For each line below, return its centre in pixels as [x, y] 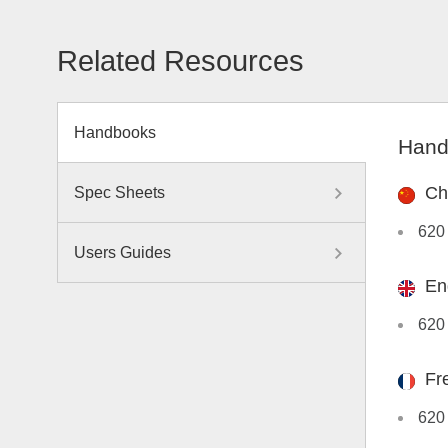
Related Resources [180, 61]
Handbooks [115, 133]
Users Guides [122, 253]
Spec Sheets [119, 193]
